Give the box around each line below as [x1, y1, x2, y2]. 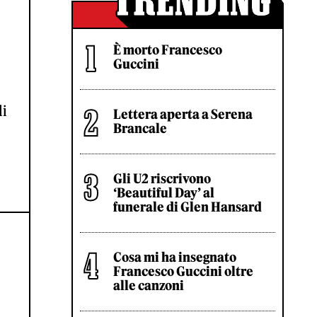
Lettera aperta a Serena [113, 106, 253, 122]
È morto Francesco [113, 42, 222, 58]
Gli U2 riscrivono [113, 171, 211, 187]
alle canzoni [113, 277, 184, 294]
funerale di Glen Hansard [113, 199, 262, 215]
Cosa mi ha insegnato [113, 249, 236, 265]
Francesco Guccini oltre [113, 263, 253, 279]
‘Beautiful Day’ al [113, 185, 214, 201]
